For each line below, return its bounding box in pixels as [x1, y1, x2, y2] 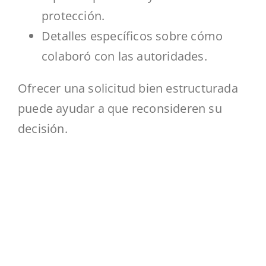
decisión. [18, 120, 68, 137]
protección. [42, 7, 108, 24]
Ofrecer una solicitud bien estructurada [18, 80, 238, 96]
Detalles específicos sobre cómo [42, 27, 223, 44]
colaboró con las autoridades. [42, 47, 210, 64]
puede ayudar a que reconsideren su [18, 100, 222, 116]
